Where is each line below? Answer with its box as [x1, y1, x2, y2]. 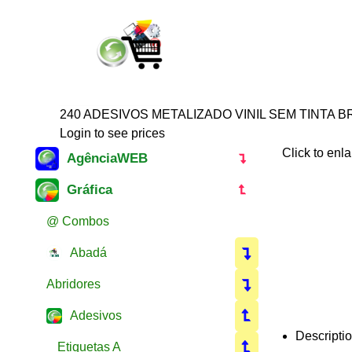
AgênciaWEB [67, 151, 148, 166]
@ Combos [46, 214, 109, 228]
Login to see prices [60, 126, 165, 140]
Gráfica [67, 182, 112, 197]
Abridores [46, 277, 101, 291]
